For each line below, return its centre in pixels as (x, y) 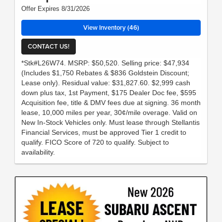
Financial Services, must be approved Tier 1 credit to (104, 132)
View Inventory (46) (111, 27)
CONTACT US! (49, 47)
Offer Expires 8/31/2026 (55, 8)
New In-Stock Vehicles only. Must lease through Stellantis (111, 122)
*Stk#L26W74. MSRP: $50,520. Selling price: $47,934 (105, 63)
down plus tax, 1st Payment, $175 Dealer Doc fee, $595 (109, 92)
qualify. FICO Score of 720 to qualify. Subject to (95, 142)
